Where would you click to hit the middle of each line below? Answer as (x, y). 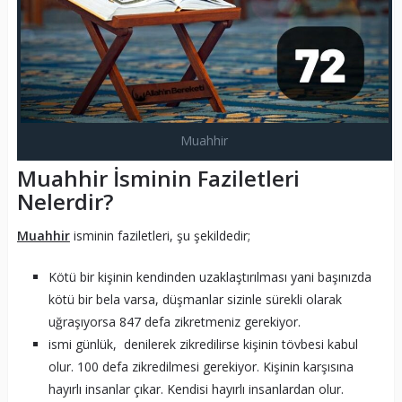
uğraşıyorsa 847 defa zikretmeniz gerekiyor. (174, 321)
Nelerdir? (65, 201)
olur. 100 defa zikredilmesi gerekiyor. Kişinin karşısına (201, 366)
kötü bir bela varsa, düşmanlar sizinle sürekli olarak (195, 299)
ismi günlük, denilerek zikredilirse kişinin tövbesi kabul (203, 344)
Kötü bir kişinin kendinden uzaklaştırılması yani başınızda (210, 276)
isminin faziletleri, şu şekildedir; (160, 235)
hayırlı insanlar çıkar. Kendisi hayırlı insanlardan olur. (196, 389)
